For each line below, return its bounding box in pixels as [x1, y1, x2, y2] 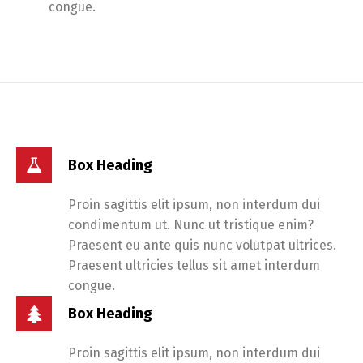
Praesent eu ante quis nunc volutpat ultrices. [68, 237, 336, 253]
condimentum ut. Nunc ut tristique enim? [68, 217, 314, 233]
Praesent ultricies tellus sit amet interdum [68, 258, 320, 273]
